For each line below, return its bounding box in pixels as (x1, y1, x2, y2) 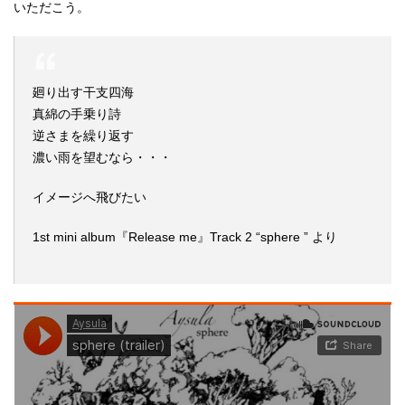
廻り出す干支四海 (33, 85, 134, 99)
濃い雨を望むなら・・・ (33, 150, 172, 165)
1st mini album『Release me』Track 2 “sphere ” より (33, 230, 337, 244)
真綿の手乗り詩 (33, 107, 121, 121)
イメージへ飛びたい (33, 190, 146, 204)
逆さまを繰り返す (33, 128, 134, 143)
